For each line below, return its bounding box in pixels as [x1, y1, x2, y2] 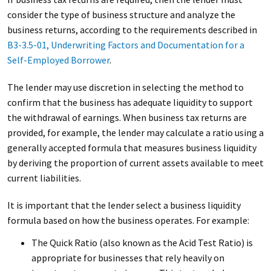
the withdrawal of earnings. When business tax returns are [7, 111, 247, 123]
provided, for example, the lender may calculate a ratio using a [7, 126, 264, 139]
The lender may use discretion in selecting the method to [7, 81, 244, 93]
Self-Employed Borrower [7, 54, 109, 66]
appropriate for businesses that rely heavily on [31, 252, 224, 264]
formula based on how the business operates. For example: [7, 214, 249, 226]
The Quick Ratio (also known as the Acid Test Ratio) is [31, 237, 253, 249]
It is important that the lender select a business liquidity [7, 199, 241, 211]
